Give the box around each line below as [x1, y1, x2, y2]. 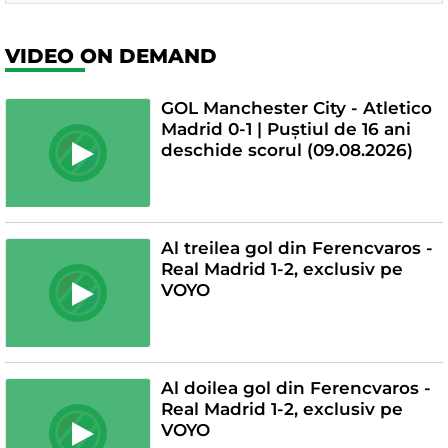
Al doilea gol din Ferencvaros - [160, 377, 431, 398]
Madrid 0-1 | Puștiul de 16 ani [160, 118, 411, 139]
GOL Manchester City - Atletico [160, 97, 432, 118]
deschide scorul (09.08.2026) [160, 139, 413, 160]
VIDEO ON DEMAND [5, 43, 217, 68]
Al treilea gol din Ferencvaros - [160, 237, 433, 258]
